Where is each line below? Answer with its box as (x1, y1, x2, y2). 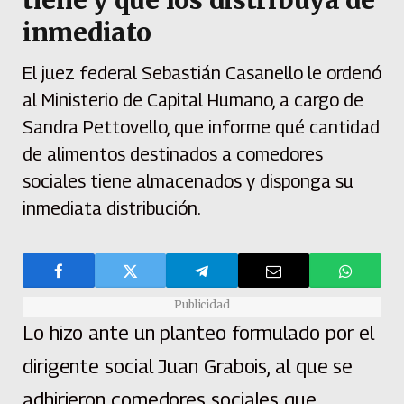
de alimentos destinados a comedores (23, 143, 323, 166)
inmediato (23, 16, 151, 50)
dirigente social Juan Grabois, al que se (23, 354, 353, 379)
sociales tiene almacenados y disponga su (23, 170, 353, 193)
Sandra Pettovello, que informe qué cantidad (23, 116, 380, 139)
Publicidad (173, 298, 231, 312)
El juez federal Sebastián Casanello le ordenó (23, 62, 381, 85)
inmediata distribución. (23, 197, 201, 220)
